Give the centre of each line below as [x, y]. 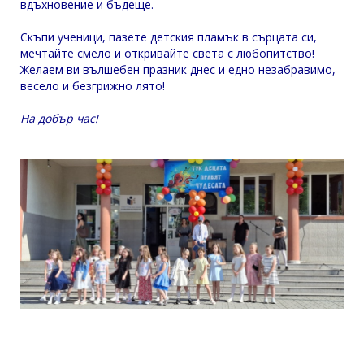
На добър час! [59, 118]
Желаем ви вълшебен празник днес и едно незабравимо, [178, 69]
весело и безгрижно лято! [93, 86]
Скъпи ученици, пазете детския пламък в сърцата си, [169, 37]
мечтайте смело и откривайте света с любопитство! [167, 53]
